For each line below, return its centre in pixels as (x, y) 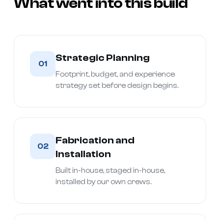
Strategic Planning (103, 57)
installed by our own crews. (103, 182)
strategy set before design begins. (117, 85)
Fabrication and (95, 140)
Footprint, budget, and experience (115, 74)
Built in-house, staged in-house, (110, 170)
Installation (83, 154)
